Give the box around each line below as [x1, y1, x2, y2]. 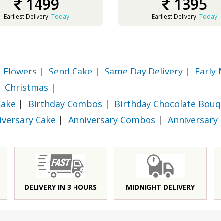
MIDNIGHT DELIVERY [126, 183, 195, 192]
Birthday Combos [28, 98, 102, 110]
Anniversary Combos [68, 114, 155, 126]
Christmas [5, 81, 48, 93]
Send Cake [49, 65, 92, 77]
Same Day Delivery [105, 65, 183, 77]
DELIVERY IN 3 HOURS [24, 183, 97, 192]
